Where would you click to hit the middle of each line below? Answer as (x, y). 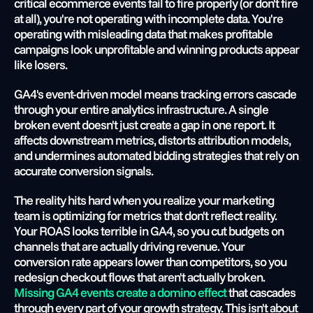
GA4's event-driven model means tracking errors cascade (155, 94)
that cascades (261, 292)
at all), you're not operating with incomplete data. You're (148, 19)
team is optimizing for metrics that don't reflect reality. (145, 216)
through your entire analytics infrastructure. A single (141, 109)
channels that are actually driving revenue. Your (129, 246)
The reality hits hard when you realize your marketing (144, 200)
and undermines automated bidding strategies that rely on (156, 155)
